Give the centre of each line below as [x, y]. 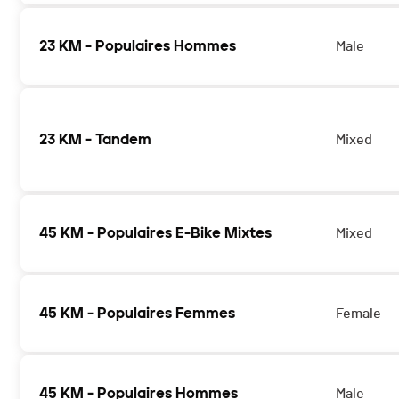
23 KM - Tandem [95, 140]
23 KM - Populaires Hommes [138, 46]
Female [359, 314]
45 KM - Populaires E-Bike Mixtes [155, 233]
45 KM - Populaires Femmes [137, 313]
